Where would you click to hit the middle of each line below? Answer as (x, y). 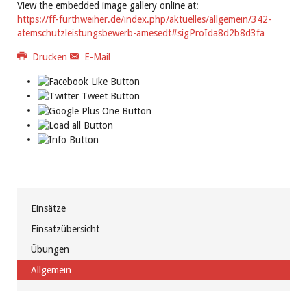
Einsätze (48, 208)
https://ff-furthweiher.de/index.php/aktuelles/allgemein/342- (144, 19)
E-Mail (96, 57)
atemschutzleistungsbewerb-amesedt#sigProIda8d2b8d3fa (141, 33)
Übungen (50, 249)
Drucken (49, 57)
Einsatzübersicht (65, 229)
